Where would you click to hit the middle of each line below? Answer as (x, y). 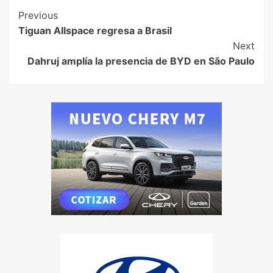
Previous (38, 16)
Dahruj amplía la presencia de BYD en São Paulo (141, 61)
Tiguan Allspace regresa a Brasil (95, 31)
